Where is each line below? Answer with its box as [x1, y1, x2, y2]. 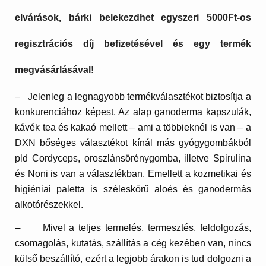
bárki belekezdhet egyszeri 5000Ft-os [68, 12, 251, 23]
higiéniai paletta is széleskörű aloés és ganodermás [15, 183, 251, 194]
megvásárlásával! [15, 65, 94, 75]
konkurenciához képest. [15, 106, 116, 117]
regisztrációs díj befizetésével [15, 39, 163, 49]
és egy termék [163, 39, 251, 49]
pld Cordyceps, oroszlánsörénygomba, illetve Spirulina [15, 153, 251, 163]
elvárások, [15, 12, 69, 23]
